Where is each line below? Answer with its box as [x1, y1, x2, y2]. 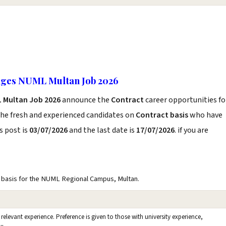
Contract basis [136, 109, 188, 121]
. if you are [175, 125, 208, 136]
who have [188, 109, 222, 121]
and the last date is [68, 125, 136, 136]
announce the [61, 94, 111, 105]
